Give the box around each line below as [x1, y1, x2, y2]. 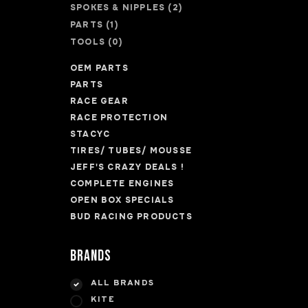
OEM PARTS [70, 63, 129, 74]
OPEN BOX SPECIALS [70, 195, 175, 206]
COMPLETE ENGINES [70, 178, 175, 189]
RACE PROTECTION [70, 112, 168, 123]
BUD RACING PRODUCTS [70, 211, 192, 222]
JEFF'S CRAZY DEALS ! [70, 162, 184, 173]
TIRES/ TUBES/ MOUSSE [70, 145, 192, 156]
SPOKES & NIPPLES [70, 2, 168, 13]
